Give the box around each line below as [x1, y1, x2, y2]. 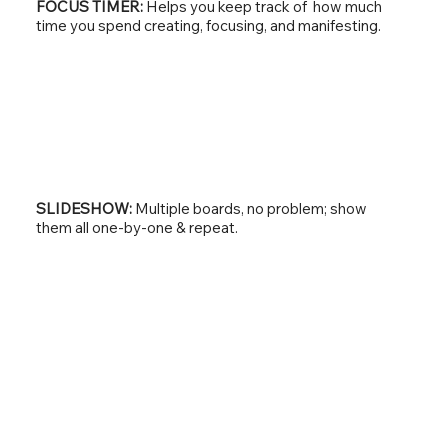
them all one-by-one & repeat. [35, 217, 238, 237]
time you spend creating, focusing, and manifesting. [35, 15, 381, 35]
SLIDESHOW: [35, 198, 135, 218]
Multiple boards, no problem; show [134, 198, 367, 218]
